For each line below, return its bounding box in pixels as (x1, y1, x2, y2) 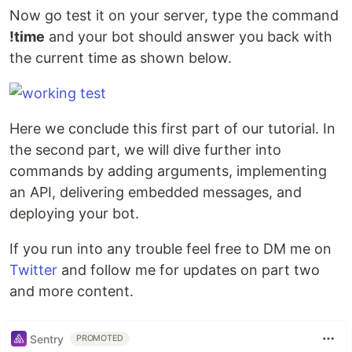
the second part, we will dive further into (9, 141, 281, 158)
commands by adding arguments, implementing (9, 163, 327, 179)
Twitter (9, 262, 57, 278)
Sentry (30, 332, 64, 346)
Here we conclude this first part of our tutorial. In (9, 120, 335, 137)
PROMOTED (76, 333, 124, 343)
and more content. (9, 283, 134, 299)
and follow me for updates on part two (57, 262, 320, 278)
